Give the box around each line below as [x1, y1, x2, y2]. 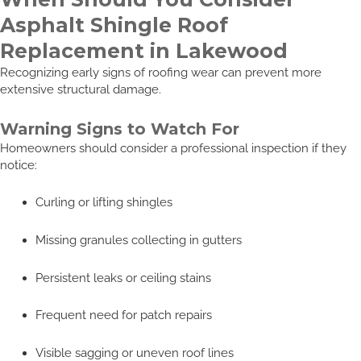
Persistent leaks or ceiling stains [35, 270, 211, 284]
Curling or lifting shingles [35, 195, 172, 210]
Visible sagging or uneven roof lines [35, 345, 234, 359]
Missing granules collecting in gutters [35, 232, 242, 247]
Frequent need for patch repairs [35, 308, 212, 322]
